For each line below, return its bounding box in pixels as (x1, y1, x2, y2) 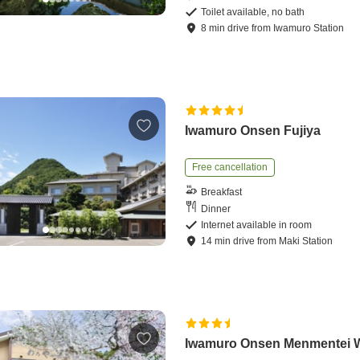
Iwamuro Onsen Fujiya (185, 124, 321, 138)
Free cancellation (192, 162, 268, 174)
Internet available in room (201, 219, 313, 231)
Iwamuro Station (273, 22, 345, 35)
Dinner (201, 202, 231, 215)
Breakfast (201, 186, 243, 198)
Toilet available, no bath (201, 6, 305, 18)
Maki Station (279, 235, 333, 247)
